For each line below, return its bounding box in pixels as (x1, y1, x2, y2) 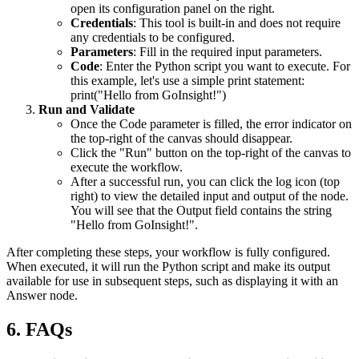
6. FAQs (6, 319, 72, 341)
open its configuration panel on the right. (71, 2, 275, 16)
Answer (6, 288, 46, 303)
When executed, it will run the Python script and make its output (6, 260, 330, 274)
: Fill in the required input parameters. (133, 45, 322, 59)
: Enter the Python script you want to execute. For (99, 59, 350, 74)
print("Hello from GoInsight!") (71, 88, 226, 103)
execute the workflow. (71, 160, 183, 175)
